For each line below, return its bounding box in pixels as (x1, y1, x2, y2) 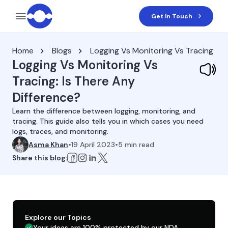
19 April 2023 (71, 140, 115, 149)
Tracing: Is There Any (12, 73, 135, 89)
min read (123, 140, 154, 149)
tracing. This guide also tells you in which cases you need (12, 117, 204, 126)
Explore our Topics (25, 213, 91, 222)
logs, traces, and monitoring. (12, 127, 108, 136)
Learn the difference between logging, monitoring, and (12, 106, 195, 116)
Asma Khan (28, 140, 68, 149)
